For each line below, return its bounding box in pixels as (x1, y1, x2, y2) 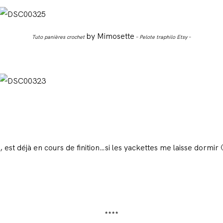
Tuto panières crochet (31, 33, 86, 41)
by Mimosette (86, 31, 134, 42)
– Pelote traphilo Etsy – (134, 33, 191, 41)
